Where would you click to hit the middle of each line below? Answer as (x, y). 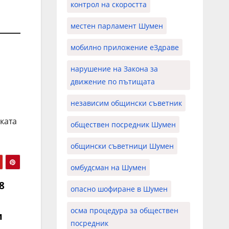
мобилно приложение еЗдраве (124, 47)
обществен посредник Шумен (123, 124)
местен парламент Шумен (117, 26)
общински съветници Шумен (122, 146)
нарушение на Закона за (114, 68)
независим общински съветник (126, 103)
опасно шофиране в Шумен (119, 189)
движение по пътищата (112, 81)
